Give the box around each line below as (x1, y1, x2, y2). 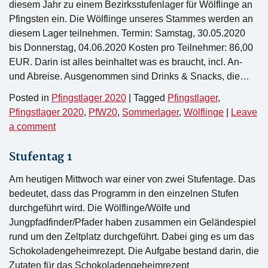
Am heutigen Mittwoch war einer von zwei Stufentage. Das (9, 174, 255, 184)
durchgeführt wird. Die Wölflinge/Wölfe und (9, 203, 190, 213)
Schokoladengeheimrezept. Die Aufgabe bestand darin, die (9, 246, 259, 256)
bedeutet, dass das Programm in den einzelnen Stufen (9, 188, 239, 199)
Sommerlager (122, 107, 179, 117)
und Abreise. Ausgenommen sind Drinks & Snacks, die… (9, 71, 249, 81)
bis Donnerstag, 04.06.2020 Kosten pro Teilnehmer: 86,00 (9, 42, 253, 53)
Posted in (9, 93, 49, 103)
